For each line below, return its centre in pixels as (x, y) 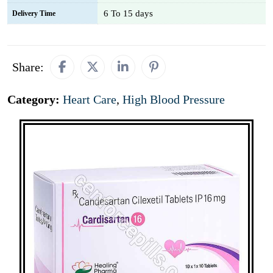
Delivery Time (34, 13)
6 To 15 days (128, 13)
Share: (28, 67)
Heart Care (90, 99)
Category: (35, 99)
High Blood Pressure (174, 99)
